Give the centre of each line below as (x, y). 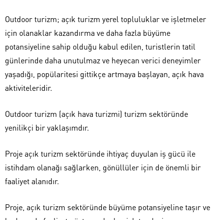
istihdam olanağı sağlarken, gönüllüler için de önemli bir (103, 167)
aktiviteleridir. (28, 88)
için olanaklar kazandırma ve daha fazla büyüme (88, 33)
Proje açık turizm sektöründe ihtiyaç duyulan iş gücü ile (100, 154)
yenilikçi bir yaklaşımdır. (47, 128)
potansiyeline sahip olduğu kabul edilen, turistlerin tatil (100, 47)
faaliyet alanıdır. (32, 181)
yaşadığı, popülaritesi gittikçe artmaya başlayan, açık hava (104, 74)
